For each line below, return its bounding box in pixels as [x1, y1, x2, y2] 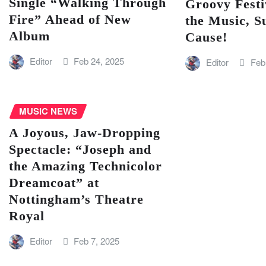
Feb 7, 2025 [74, 234, 120, 247]
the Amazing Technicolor [9, 158, 162, 173]
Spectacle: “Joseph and [9, 141, 151, 157]
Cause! [185, 30, 228, 45]
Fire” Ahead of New [9, 12, 131, 27]
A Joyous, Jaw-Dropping [9, 125, 160, 140]
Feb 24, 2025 [74, 55, 125, 68]
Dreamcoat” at [9, 175, 99, 190]
